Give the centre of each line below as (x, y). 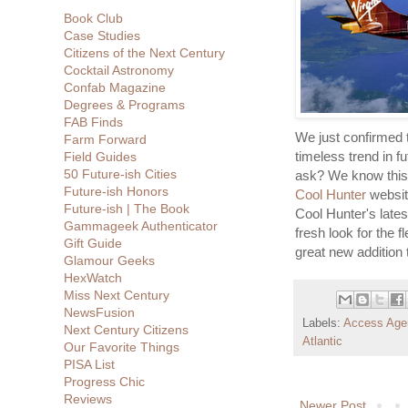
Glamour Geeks (109, 260)
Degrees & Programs (124, 105)
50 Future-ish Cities (120, 174)
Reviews (88, 399)
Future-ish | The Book (127, 209)
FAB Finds (93, 122)
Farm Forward (105, 139)
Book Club (93, 18)
